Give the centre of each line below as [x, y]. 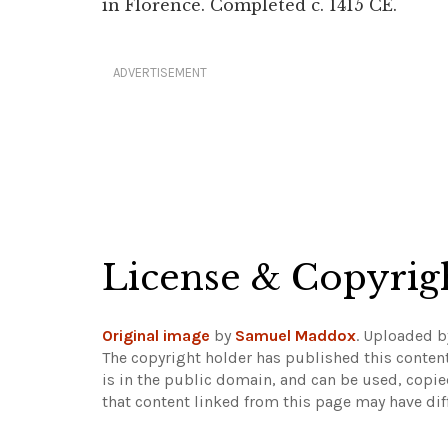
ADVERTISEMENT [160, 72]
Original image [156, 335]
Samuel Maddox [295, 335]
